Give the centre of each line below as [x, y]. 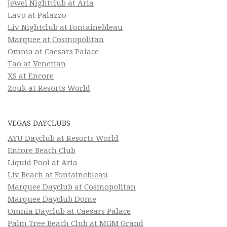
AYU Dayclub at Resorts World [63, 139]
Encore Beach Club [42, 151]
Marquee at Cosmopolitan [56, 40]
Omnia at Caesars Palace [53, 52]
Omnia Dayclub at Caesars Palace [69, 212]
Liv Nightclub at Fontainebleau [65, 28]
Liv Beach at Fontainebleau [58, 175]
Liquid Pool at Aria [43, 163]
